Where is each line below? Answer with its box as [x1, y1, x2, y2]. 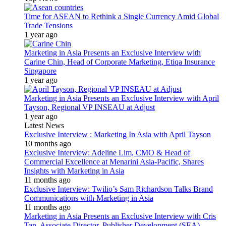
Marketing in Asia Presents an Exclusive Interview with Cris [24, 212, 216, 220]
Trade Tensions [24, 21, 73, 30]
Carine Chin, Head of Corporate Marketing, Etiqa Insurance [24, 58, 215, 66]
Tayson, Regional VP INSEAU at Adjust [24, 103, 155, 111]
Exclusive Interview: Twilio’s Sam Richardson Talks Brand [24, 185, 213, 193]
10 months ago [24, 139, 71, 148]
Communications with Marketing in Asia [24, 194, 153, 202]
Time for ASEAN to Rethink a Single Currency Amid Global [24, 12, 219, 21]
